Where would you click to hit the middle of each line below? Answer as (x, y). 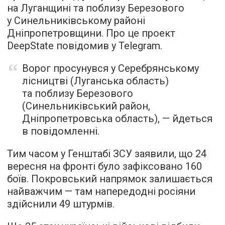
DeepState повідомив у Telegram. (85, 46)
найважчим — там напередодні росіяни (101, 191)
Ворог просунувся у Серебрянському (110, 68)
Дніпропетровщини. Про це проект (91, 33)
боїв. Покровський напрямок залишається (110, 179)
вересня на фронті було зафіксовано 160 (104, 166)
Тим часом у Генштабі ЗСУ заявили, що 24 (107, 154)
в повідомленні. (61, 131)
